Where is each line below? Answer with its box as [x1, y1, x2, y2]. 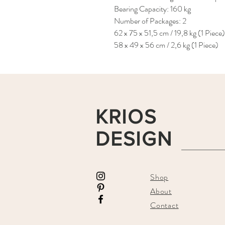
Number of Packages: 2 [114, 15, 186, 27]
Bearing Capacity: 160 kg [114, 3, 191, 15]
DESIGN [95, 128, 172, 150]
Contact [150, 199, 179, 211]
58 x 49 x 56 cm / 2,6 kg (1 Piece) [114, 39, 218, 51]
